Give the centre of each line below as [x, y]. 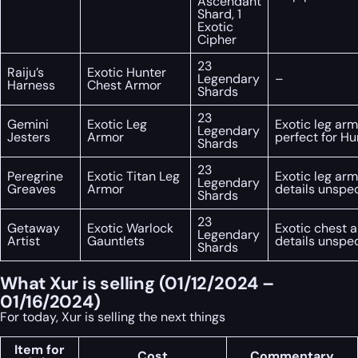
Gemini [28, 124]
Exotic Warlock [130, 228]
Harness [31, 85]
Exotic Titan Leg [133, 176]
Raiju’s [26, 72]
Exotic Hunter [127, 72]
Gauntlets [116, 241]
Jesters [29, 137]
